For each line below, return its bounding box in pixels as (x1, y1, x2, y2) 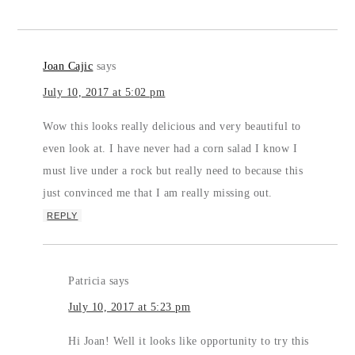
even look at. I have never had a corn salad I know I (43, 142, 298, 155)
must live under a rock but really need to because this (43, 164, 303, 177)
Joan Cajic (43, 59, 94, 72)
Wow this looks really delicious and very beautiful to (43, 120, 301, 132)
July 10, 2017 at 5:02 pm (43, 86, 166, 98)
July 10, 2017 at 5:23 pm (68, 300, 191, 313)
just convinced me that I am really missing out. (43, 186, 273, 199)
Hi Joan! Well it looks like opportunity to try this (68, 334, 309, 347)
